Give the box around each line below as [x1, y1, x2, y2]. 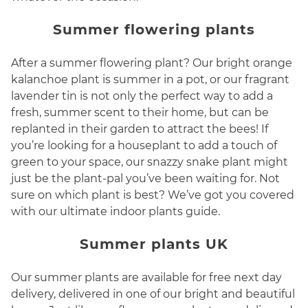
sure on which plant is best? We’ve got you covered [11, 188, 294, 201]
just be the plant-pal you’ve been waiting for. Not [11, 172, 280, 185]
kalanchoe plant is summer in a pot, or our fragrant [11, 73, 289, 86]
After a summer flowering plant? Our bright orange [11, 56, 292, 69]
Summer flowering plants [53, 21, 255, 38]
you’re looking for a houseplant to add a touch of [11, 139, 277, 152]
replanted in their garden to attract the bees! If [11, 122, 268, 135]
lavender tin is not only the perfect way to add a [11, 89, 273, 102]
